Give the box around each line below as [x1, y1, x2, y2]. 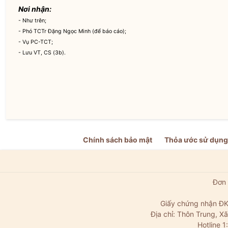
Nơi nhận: [18, 5, 52, 13]
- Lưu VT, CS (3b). [18, 49, 66, 56]
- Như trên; [18, 17, 47, 24]
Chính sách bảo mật [83, 135, 153, 144]
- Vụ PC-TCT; [18, 39, 53, 45]
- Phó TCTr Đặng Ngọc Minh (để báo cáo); [18, 28, 127, 35]
